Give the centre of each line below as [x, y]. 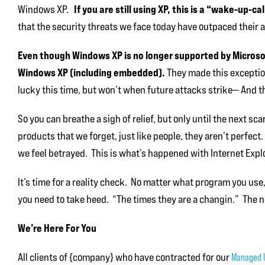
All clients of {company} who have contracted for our [125, 257]
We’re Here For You [57, 228]
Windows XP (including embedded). [91, 72]
